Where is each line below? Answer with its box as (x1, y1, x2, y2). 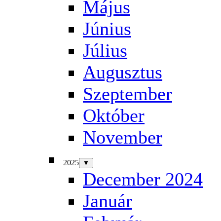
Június (83, 18, 131, 39)
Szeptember (83, 83, 172, 104)
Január (83, 190, 132, 211)
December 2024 (83, 169, 203, 189)
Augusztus (83, 62, 162, 82)
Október (83, 105, 145, 126)
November (83, 127, 162, 147)
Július (83, 40, 127, 61)
